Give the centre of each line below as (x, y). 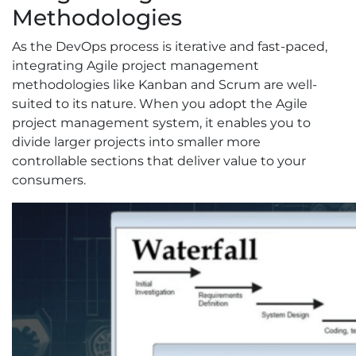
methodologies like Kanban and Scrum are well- (164, 85)
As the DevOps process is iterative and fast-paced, (170, 47)
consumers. (49, 180)
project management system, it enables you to (161, 123)
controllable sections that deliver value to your (159, 161)
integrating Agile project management (135, 66)
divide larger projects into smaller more (136, 142)
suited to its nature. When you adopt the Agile (160, 104)
